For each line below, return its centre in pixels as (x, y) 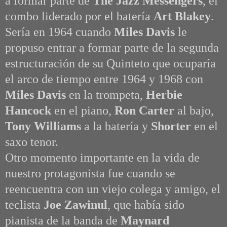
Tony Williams (45, 126)
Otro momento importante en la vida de (102, 158)
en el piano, (84, 111)
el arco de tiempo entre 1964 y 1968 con (104, 79)
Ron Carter (146, 111)
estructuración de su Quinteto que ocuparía (110, 64)
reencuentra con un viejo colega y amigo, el (113, 189)
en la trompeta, (107, 95)
